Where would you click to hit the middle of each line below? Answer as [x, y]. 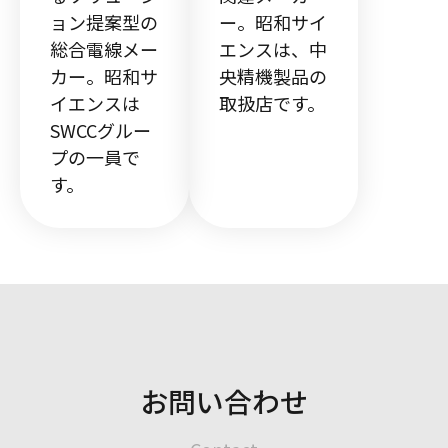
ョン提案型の [104, 22]
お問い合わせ [224, 401]
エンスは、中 [273, 49]
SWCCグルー [100, 130]
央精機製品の [273, 76]
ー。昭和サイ [273, 22]
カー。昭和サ [104, 76]
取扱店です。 [272, 103]
